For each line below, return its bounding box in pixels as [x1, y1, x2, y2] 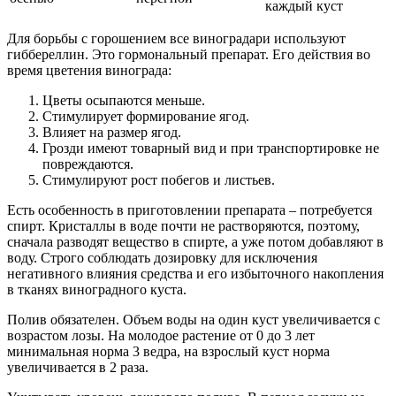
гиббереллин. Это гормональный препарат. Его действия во [7, 47, 370, 63]
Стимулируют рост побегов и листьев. [42, 172, 275, 188]
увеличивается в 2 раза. [7, 360, 148, 376]
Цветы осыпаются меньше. [42, 93, 205, 109]
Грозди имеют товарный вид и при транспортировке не [42, 141, 379, 156]
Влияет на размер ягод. [42, 125, 181, 141]
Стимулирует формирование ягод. [42, 109, 249, 125]
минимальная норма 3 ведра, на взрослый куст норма [7, 344, 330, 360]
